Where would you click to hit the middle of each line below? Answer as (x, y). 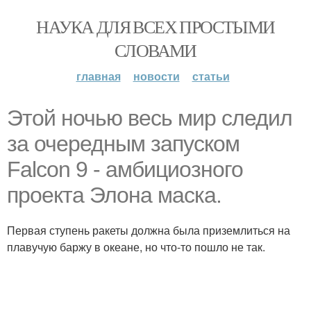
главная (98, 76)
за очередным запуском (123, 144)
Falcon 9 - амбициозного (125, 169)
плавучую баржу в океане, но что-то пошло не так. (136, 247)
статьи (211, 76)
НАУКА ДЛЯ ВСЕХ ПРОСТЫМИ (155, 26)
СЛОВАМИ (155, 50)
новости (156, 76)
